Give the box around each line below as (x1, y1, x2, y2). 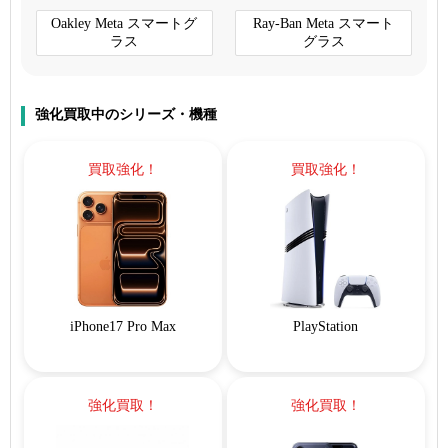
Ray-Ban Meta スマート (253, 15, 395, 31)
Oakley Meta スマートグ (51, 15, 198, 31)
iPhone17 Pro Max (69, 318, 176, 334)
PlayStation (293, 318, 358, 334)
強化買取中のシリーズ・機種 (35, 107, 217, 123)
